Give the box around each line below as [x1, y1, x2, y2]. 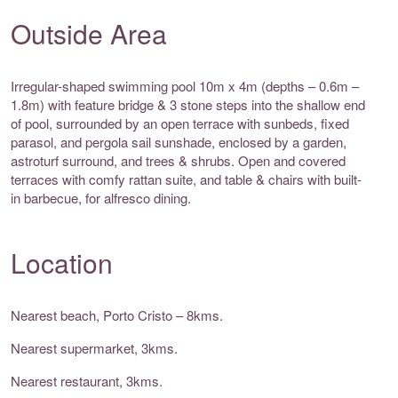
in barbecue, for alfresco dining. [11, 188, 191, 208]
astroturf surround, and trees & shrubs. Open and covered [11, 151, 346, 171]
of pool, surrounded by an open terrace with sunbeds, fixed [11, 114, 349, 133]
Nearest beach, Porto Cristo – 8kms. [11, 306, 223, 325]
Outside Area [11, 14, 167, 53]
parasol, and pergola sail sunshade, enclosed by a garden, [11, 132, 346, 152]
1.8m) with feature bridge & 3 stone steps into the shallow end [11, 95, 365, 115]
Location [11, 243, 113, 283]
